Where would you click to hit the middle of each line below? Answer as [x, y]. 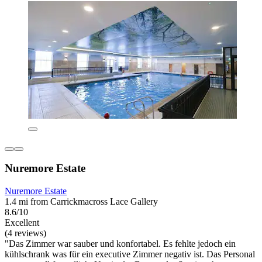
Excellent [22, 223]
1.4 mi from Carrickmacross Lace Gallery [81, 202]
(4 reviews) [25, 233]
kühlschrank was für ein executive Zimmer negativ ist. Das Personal [130, 254]
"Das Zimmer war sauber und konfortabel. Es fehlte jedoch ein [120, 244]
